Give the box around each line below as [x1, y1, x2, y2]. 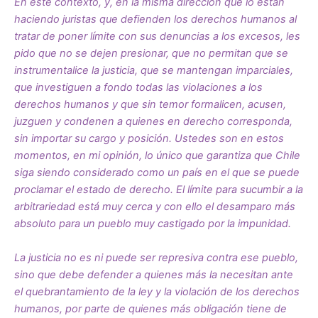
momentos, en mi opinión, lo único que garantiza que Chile [14, 149, 300, 163]
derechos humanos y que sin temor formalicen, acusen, [14, 98, 286, 111]
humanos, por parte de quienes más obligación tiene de [14, 302, 287, 315]
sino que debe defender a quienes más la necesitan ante [14, 268, 293, 281]
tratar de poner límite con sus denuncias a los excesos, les [14, 30, 300, 43]
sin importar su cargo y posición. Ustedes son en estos [14, 132, 284, 146]
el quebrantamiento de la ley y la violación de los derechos [14, 285, 300, 298]
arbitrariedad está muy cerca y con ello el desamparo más [14, 200, 295, 214]
